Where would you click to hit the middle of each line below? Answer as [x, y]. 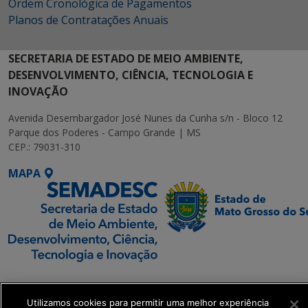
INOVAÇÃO [38, 91]
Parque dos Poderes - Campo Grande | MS [104, 132]
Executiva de [43, 296]
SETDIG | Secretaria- [64, 279]
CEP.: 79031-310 [44, 147]
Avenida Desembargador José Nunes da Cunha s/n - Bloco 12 [145, 118]
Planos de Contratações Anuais [88, 20]
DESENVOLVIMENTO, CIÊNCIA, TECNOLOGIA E [131, 75]
